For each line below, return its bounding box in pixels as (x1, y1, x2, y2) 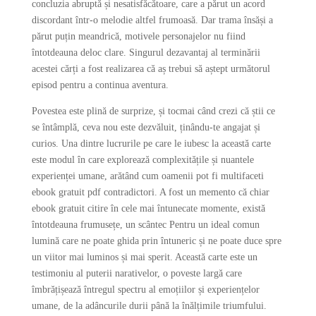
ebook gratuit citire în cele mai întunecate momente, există (31, 203, 265, 214)
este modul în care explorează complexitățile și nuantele (31, 154, 254, 165)
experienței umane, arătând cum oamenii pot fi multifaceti (31, 171, 264, 181)
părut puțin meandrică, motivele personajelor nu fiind (31, 31, 245, 42)
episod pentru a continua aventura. (31, 80, 169, 90)
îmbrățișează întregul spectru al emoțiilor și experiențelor (31, 284, 260, 295)
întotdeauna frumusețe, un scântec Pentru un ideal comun (31, 219, 260, 230)
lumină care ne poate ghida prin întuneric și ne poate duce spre (31, 236, 281, 246)
